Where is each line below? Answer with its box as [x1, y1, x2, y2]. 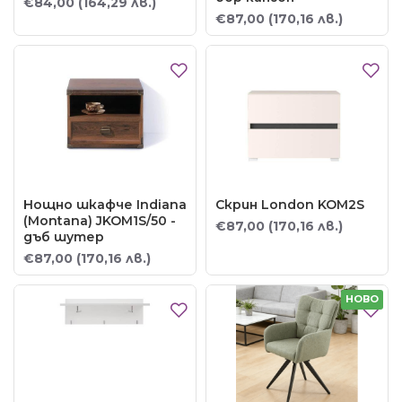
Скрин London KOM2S [214, 196, 364, 213]
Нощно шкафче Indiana [23, 196, 187, 213]
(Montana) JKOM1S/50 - [23, 212, 176, 229]
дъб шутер [23, 228, 104, 245]
